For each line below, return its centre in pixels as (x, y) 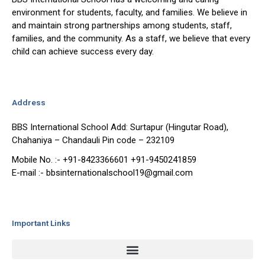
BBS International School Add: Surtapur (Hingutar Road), (120, 127)
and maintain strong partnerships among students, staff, (122, 26)
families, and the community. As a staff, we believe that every (131, 39)
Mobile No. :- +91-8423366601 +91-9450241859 (104, 159)
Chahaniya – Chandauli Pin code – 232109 (93, 140)
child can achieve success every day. (83, 52)
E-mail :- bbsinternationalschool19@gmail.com (102, 172)
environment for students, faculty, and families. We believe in (130, 13)
